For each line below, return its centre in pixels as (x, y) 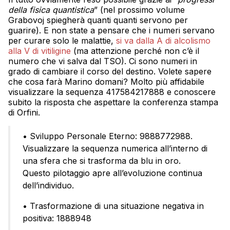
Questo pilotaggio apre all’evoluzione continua (112, 173)
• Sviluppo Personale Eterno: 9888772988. (108, 136)
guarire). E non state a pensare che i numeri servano (111, 31)
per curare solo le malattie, (62, 41)
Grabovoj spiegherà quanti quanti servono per (98, 20)
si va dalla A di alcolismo (163, 41)
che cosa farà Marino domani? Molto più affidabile (106, 82)
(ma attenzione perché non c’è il (135, 51)
